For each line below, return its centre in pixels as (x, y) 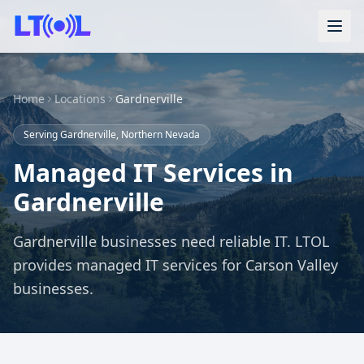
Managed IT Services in (153, 173)
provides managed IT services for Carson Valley (175, 265)
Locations (80, 99)
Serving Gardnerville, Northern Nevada (112, 134)
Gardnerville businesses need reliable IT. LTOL (171, 241)
